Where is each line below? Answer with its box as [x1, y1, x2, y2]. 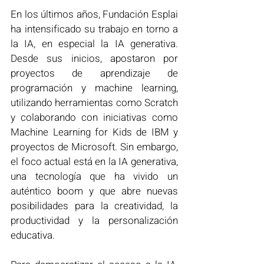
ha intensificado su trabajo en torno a [11, 21, 178, 37]
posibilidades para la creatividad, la [11, 198, 178, 213]
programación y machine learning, [11, 80, 178, 95]
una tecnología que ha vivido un [11, 169, 178, 184]
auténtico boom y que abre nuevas [11, 183, 178, 199]
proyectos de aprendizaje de [11, 65, 178, 81]
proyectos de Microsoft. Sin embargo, [11, 139, 178, 154]
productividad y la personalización [11, 213, 178, 228]
